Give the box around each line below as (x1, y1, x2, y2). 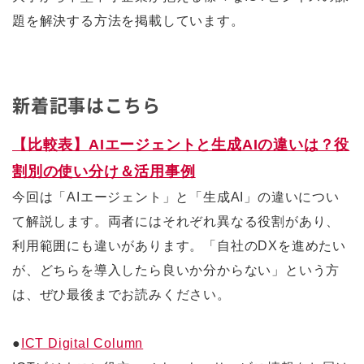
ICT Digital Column (20, 336, 144, 350)
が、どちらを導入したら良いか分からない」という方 (12, 263, 340, 277)
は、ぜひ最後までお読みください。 (12, 288, 231, 301)
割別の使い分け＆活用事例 (12, 163, 196, 180)
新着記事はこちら (12, 91, 161, 118)
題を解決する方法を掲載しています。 (12, 14, 245, 28)
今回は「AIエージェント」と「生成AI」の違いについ (12, 190, 340, 204)
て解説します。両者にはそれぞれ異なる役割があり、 (12, 214, 340, 228)
